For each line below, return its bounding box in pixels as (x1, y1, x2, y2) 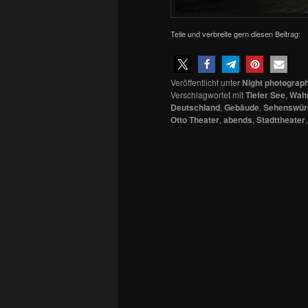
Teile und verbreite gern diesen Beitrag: (170, 28, 300, 40)
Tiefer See (245, 88, 285, 101)
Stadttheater (256, 113, 305, 126)
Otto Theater (170, 113, 219, 126)
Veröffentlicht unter (170, 76, 240, 88)
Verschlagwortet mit (170, 88, 243, 100)
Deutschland (170, 100, 220, 113)
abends (223, 113, 252, 126)
